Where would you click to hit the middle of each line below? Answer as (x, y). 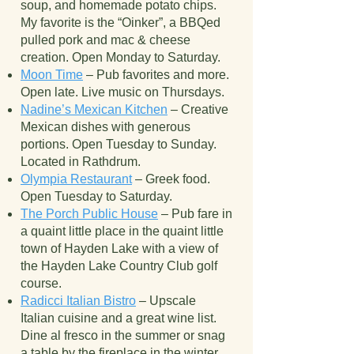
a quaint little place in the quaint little (122, 231)
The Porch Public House (89, 214)
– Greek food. (171, 179)
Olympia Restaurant (76, 179)
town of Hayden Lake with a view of (119, 249)
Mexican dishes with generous (105, 127)
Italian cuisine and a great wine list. (119, 318)
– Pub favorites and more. (156, 75)
